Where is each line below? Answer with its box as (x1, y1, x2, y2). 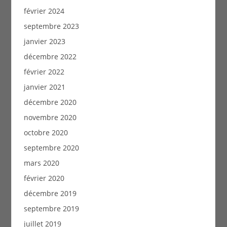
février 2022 (23, 66, 64, 77)
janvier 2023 (23, 36, 65, 46)
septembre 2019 (23, 203, 79, 213)
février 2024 (23, 6, 64, 16)
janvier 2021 (23, 82, 65, 92)
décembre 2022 (23, 51, 77, 61)
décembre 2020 (23, 97, 77, 107)
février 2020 (23, 173, 64, 183)
